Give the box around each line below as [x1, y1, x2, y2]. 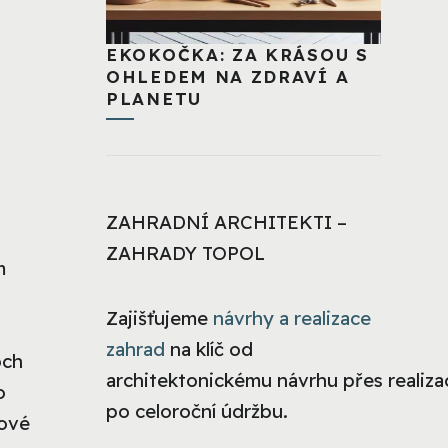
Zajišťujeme [106, 306, 213, 331]
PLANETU [106, 87, 202, 109]
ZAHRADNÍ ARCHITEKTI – [106, 210, 347, 235]
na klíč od [165, 337, 253, 362]
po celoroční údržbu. [106, 399, 288, 424]
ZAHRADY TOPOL [106, 241, 265, 266]
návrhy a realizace [213, 306, 371, 331]
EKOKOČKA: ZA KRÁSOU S [106, 43, 369, 65]
